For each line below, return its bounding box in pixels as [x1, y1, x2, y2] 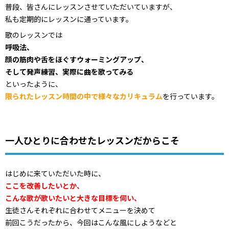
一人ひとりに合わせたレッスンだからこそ [5, 133, 179, 147]
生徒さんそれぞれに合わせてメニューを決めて [5, 204, 155, 215]
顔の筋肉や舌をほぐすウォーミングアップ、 [5, 54, 148, 65]
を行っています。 [163, 91, 219, 102]
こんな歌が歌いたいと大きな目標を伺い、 [5, 192, 141, 203]
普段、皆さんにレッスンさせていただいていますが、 [5, 2, 177, 12]
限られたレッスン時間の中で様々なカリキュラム [5, 91, 163, 102]
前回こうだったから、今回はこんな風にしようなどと [5, 217, 177, 227]
